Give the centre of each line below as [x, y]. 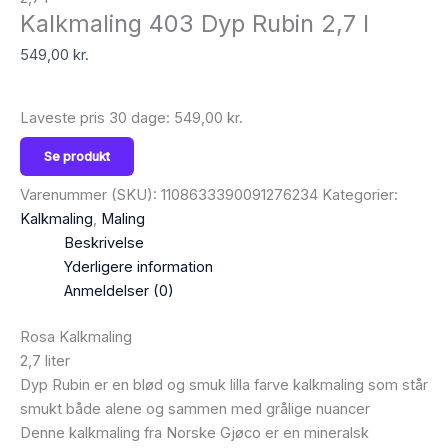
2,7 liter [45, 360]
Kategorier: [360, 194]
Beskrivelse [103, 242]
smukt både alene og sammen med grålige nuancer [195, 408]
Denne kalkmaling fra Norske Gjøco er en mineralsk [194, 432]
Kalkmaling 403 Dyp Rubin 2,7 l [194, 24]
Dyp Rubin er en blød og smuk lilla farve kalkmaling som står [224, 384]
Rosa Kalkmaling [76, 336]
